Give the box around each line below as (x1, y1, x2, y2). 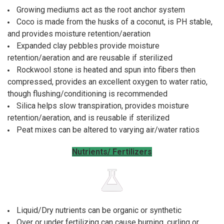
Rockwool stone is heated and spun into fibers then (16, 65, 195, 75)
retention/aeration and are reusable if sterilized (7, 53, 172, 63)
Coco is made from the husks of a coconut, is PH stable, (16, 17, 212, 27)
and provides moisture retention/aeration (7, 29, 150, 39)
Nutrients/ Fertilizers (72, 146, 152, 156)
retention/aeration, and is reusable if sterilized (7, 113, 169, 123)
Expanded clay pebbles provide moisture (16, 41, 159, 51)
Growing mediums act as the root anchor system (16, 5, 185, 15)
